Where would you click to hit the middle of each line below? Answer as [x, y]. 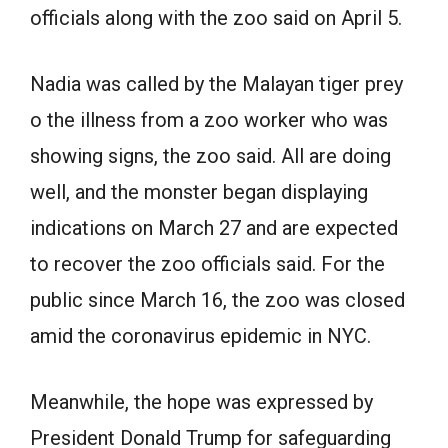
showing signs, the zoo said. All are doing [210, 156]
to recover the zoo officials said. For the [207, 264]
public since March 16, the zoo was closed [217, 300]
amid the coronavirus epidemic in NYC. [200, 336]
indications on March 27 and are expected [214, 228]
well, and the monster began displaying [199, 192]
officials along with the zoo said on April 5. [216, 18]
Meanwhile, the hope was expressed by [201, 402]
